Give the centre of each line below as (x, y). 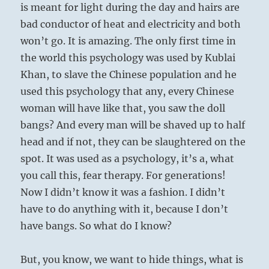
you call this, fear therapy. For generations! (123, 176)
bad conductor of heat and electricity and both (131, 24)
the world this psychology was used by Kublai (128, 58)
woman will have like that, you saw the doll (123, 108)
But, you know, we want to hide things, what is (132, 260)
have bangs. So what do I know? (96, 226)
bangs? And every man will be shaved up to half (133, 125)
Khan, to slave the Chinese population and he (129, 75)
